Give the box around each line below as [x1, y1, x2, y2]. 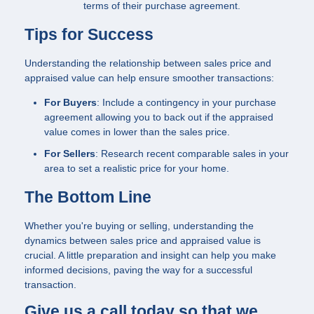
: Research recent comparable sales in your [95, 148, 289, 160]
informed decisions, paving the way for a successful [25, 264, 252, 276]
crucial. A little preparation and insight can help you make [25, 250, 276, 261]
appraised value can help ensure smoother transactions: [25, 71, 274, 83]
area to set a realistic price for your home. [44, 163, 229, 175]
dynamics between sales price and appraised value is [25, 235, 261, 247]
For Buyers [44, 96, 97, 108]
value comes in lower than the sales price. [44, 125, 230, 137]
